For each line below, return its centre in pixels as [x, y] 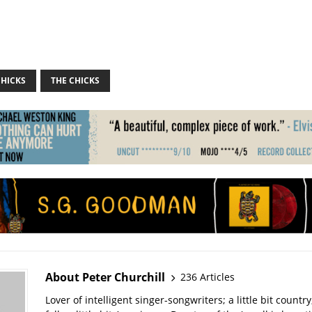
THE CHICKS [75, 80]
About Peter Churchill [105, 277]
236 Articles [207, 277]
